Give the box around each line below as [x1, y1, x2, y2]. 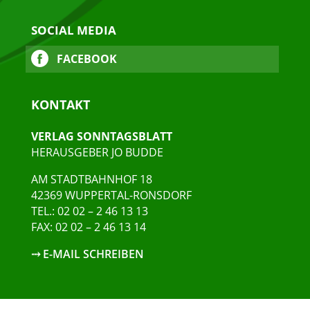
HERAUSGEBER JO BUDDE [30, 145, 163, 161]
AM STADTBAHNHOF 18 [30, 172, 152, 188]
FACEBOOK [53, 51, 117, 67]
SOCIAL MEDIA [30, 22, 116, 39]
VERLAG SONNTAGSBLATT [30, 129, 172, 145]
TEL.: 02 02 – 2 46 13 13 [30, 203, 148, 219]
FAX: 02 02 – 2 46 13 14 [30, 219, 146, 235]
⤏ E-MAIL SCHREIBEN [30, 246, 144, 262]
